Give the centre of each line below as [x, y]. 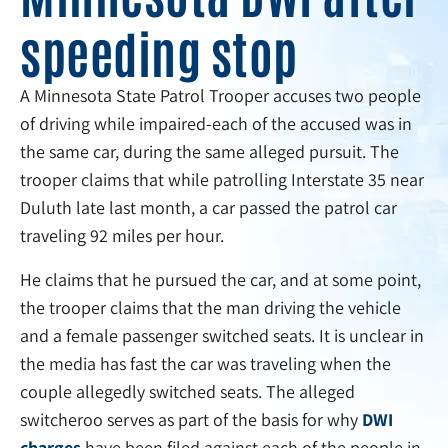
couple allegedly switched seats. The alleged [187, 392]
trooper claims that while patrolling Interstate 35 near [222, 180]
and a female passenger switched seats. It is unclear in [222, 336]
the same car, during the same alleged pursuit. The [209, 152]
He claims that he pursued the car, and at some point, [220, 280]
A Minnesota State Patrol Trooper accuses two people [220, 96]
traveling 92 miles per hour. [122, 236]
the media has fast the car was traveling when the [205, 364]
